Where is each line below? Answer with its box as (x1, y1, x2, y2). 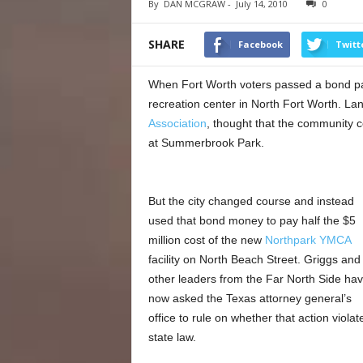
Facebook (237, 38, 283, 50)
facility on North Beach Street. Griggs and (147, 253, 361, 266)
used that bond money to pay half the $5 (147, 214, 356, 227)
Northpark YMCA (264, 233, 351, 246)
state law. (147, 331, 196, 344)
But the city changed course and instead (147, 194, 354, 207)
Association (147, 117, 207, 130)
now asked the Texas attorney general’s (147, 292, 352, 305)
